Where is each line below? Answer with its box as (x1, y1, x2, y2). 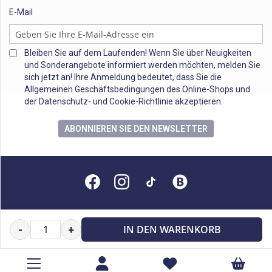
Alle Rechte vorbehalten (95, 211, 177, 220)
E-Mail (9, 7, 33, 17)
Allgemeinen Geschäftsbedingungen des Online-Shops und (24, 84, 250, 94)
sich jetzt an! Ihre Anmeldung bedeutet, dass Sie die (24, 72, 222, 82)
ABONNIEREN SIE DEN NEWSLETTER (64, 124, 208, 134)
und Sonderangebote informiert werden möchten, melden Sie (24, 60, 260, 70)
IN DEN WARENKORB (123, 223, 221, 236)
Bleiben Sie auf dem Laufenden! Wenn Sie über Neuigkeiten (24, 48, 251, 58)
